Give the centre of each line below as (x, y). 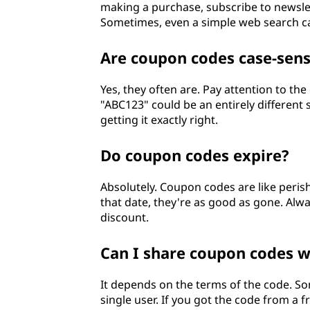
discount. (124, 217)
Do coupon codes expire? (194, 155)
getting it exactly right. (159, 120)
